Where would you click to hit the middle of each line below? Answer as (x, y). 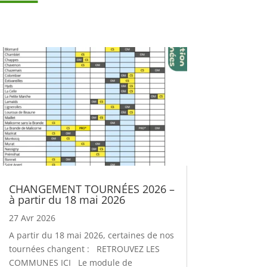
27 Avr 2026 (32, 218)
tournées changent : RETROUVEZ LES (84, 249)
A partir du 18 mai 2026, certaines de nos (91, 235)
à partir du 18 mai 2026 (67, 200)
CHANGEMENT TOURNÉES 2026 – (91, 189)
